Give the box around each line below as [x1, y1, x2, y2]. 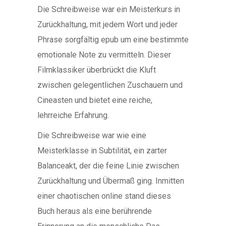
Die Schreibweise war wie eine [37, 131, 146, 140]
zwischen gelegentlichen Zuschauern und [37, 80, 183, 90]
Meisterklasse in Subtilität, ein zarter [37, 146, 167, 155]
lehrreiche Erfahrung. [37, 110, 109, 120]
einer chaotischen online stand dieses [37, 191, 171, 201]
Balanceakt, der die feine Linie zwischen [37, 161, 179, 171]
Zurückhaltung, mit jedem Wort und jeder [37, 20, 178, 29]
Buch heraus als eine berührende [37, 206, 152, 216]
